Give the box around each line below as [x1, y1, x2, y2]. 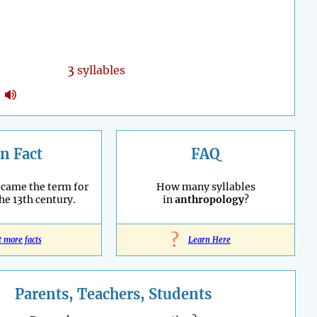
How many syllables [156, 180, 255, 194]
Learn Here [188, 235, 231, 246]
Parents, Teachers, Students [15, 285, 212, 304]
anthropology [174, 193, 244, 207]
